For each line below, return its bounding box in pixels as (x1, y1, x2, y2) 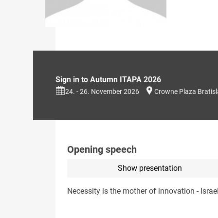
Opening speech (67, 143, 137, 155)
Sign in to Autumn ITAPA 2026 (55, 74, 161, 84)
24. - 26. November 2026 (65, 87, 139, 95)
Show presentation (117, 163, 182, 173)
